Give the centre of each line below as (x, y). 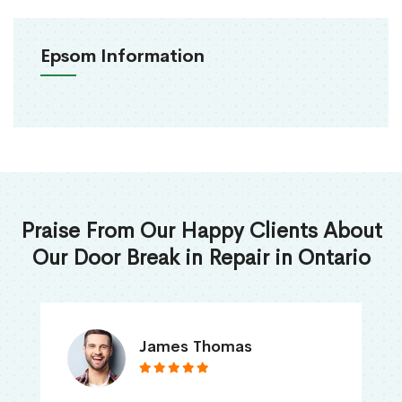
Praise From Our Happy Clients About (201, 231)
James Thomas (196, 347)
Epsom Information (122, 57)
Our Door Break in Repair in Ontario (201, 258)
